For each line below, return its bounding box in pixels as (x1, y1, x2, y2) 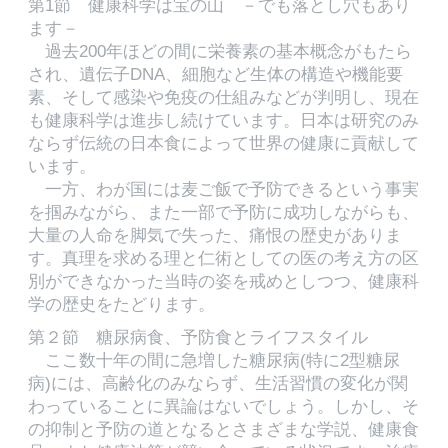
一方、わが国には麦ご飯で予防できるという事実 (28, 179, 419, 199)
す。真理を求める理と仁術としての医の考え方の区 (28, 248, 419, 268)
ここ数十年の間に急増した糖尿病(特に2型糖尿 (28, 350, 400, 370)
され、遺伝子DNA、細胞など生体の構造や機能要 (28, 64, 403, 84)
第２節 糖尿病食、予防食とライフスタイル (28, 327, 385, 347)
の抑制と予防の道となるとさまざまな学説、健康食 (28, 419, 419, 439)
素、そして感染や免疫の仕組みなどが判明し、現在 (28, 87, 419, 107)
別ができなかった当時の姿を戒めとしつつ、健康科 (28, 271, 419, 291)
